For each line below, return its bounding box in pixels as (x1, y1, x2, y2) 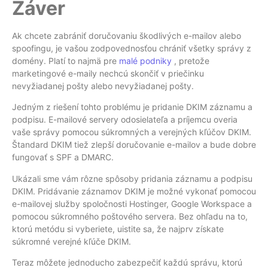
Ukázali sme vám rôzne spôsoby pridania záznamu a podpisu (12, 173, 252, 184)
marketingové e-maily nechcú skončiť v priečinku (12, 68, 204, 78)
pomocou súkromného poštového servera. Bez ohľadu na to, (12, 211, 248, 221)
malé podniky (119, 55, 172, 66)
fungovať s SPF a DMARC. (12, 152, 114, 163)
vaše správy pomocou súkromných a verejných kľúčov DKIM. (12, 127, 251, 138)
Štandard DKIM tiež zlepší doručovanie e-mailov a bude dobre (12, 139, 256, 150)
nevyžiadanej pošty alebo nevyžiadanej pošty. (12, 80, 194, 91)
